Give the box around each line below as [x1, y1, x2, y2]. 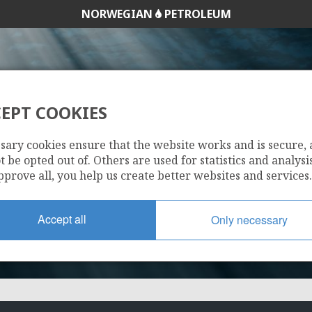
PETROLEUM [161, 6, 231, 22]
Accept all [38, 210, 86, 227]
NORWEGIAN [81, 6, 155, 22]
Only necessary [211, 211, 288, 228]
